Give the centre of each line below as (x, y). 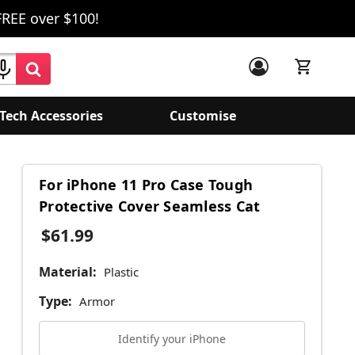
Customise (203, 116)
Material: (68, 272)
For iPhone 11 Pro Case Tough (146, 185)
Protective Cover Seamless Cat (150, 206)
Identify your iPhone (172, 339)
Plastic (121, 272)
